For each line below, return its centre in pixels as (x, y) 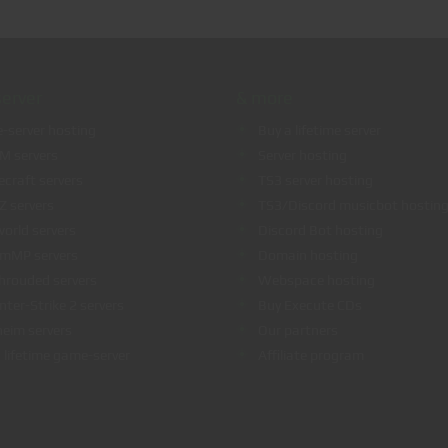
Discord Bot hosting (320, 229)
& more (264, 98)
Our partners (298, 329)
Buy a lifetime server (319, 129)
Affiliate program (311, 354)
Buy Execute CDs (310, 304)
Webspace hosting (316, 279)
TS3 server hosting (315, 179)
